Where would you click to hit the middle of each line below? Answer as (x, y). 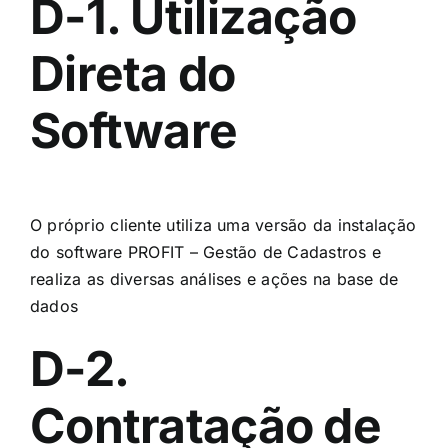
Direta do (133, 73)
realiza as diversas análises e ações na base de (214, 278)
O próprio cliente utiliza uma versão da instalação (223, 224)
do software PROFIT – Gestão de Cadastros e (206, 251)
